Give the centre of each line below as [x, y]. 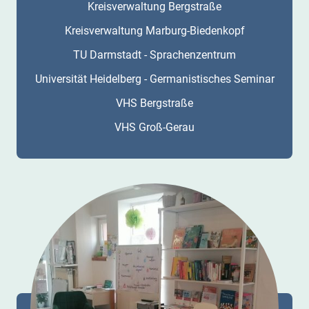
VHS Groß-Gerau [154, 127]
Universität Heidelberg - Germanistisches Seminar [154, 79]
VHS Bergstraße [154, 103]
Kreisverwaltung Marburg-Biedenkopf [154, 30]
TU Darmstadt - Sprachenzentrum [154, 54]
